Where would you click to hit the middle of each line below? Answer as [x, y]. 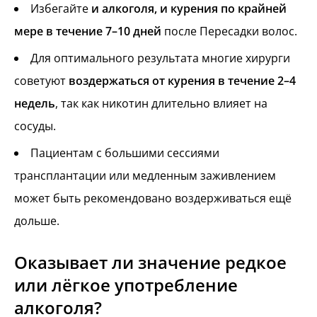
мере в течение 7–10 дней [88, 31]
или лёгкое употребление [126, 285]
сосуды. [35, 126]
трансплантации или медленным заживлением [145, 176]
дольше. [37, 221]
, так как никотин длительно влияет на [161, 103]
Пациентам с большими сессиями [125, 153]
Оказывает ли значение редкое [150, 263]
